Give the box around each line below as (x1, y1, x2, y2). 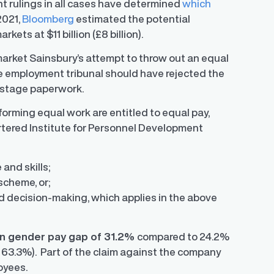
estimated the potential (74, 13, 191, 24)
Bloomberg (22, 13, 75, 24)
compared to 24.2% (137, 231, 230, 242)
